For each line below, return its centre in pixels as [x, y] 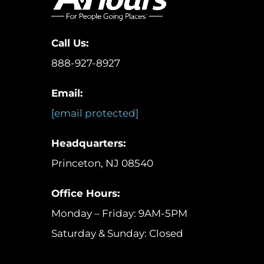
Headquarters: [88, 143]
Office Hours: [85, 193]
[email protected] [95, 113]
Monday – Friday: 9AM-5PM [119, 213]
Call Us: [70, 43]
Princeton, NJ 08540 [102, 163]
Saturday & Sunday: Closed [117, 233]
